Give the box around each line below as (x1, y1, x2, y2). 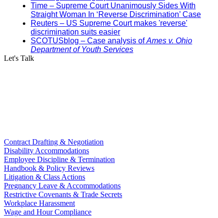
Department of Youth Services (31, 45, 133, 54)
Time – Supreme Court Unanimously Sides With (31, 1, 196, 10)
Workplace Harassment (4, 199, 75, 207)
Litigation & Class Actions (4, 172, 85, 181)
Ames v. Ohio (146, 36, 192, 45)
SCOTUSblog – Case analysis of (31, 36, 146, 45)
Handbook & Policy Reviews (4, 163, 94, 172)
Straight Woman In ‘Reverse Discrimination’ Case (31, 10, 201, 18)
